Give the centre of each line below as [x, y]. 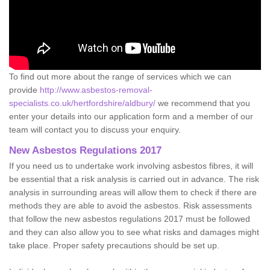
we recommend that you [203, 103]
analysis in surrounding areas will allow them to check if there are [133, 192]
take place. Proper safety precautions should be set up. [114, 245]
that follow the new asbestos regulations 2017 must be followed [130, 218]
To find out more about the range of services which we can [120, 76]
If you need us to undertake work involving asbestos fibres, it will [131, 165]
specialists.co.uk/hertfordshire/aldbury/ [82, 103]
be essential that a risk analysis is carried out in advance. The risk [134, 179]
